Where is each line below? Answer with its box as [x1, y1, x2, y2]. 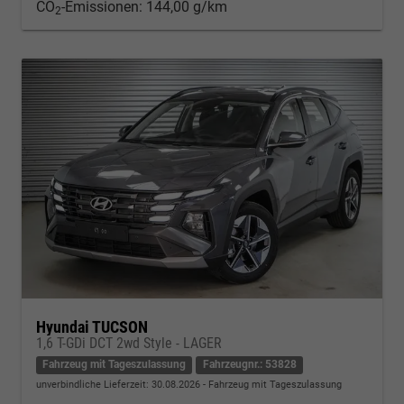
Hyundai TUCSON [36, 317, 148, 337]
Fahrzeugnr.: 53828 [202, 358, 297, 372]
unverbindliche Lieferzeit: [36, 379, 151, 391]
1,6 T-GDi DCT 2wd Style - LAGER [36, 335, 222, 353]
